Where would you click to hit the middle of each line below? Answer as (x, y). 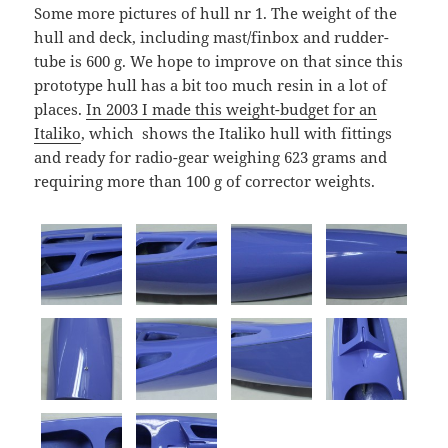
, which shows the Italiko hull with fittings (237, 132)
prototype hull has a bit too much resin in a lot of (211, 84)
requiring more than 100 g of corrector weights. (205, 180)
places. (60, 108)
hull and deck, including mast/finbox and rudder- (212, 36)
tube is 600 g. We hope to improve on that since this (219, 60)
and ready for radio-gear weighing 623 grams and (211, 156)
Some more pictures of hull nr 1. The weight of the (216, 12)
